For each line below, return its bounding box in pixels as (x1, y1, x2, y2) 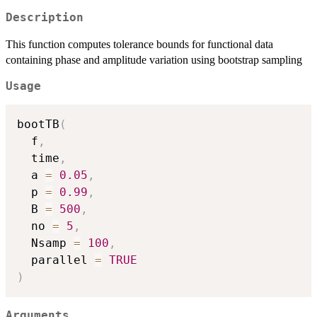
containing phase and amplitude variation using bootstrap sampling (6, 53, 302, 66)
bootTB (17, 117, 59, 132)
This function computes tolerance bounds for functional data (6, 38, 273, 50)
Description (6, 11, 83, 24)
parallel (17, 253, 95, 267)
